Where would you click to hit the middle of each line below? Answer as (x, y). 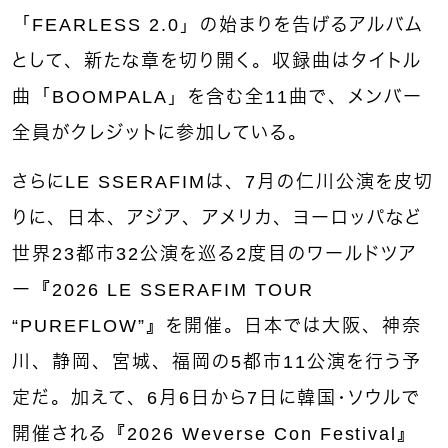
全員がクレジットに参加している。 (160, 132)
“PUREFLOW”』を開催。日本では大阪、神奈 (217, 325)
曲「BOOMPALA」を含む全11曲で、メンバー (217, 96)
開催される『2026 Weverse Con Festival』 (215, 433)
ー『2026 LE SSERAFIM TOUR (163, 289)
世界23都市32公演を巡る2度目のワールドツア (214, 253)
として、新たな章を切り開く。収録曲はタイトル (217, 60)
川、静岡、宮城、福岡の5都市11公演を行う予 (217, 361)
